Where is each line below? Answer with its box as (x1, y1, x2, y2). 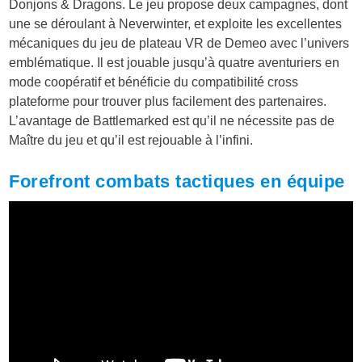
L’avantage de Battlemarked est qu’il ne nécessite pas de (9, 114, 335, 128)
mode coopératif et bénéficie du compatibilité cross (9, 75, 299, 90)
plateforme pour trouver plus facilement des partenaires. (9, 95, 330, 109)
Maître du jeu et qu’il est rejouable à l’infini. (9, 133, 254, 148)
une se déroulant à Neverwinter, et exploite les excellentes (9, 17, 343, 32)
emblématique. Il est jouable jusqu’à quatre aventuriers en (9, 56, 340, 70)
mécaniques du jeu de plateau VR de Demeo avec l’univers (9, 36, 350, 51)
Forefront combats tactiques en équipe (9, 171, 345, 192)
